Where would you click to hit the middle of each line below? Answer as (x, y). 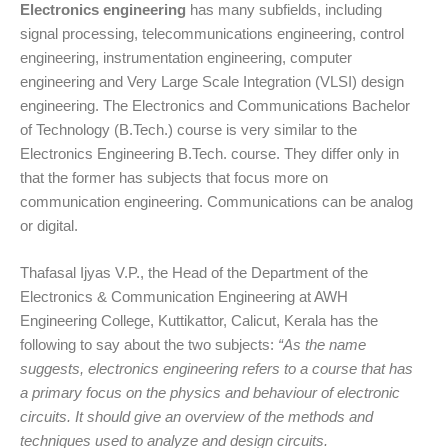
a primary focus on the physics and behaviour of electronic (210, 392)
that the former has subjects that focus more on (174, 178)
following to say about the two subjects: (149, 344)
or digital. (49, 226)
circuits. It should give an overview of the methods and (196, 416)
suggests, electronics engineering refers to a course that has (216, 368)
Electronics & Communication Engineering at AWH (184, 296)
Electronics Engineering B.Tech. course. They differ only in (209, 154)
